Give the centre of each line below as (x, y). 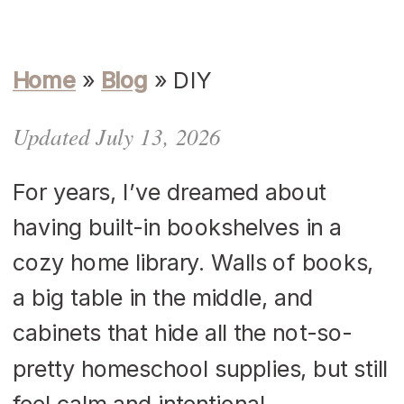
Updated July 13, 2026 (117, 137)
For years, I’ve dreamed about (170, 192)
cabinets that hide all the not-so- (183, 333)
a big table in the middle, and (163, 298)
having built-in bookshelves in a (178, 227)
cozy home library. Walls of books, (193, 262)
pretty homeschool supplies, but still (200, 368)
